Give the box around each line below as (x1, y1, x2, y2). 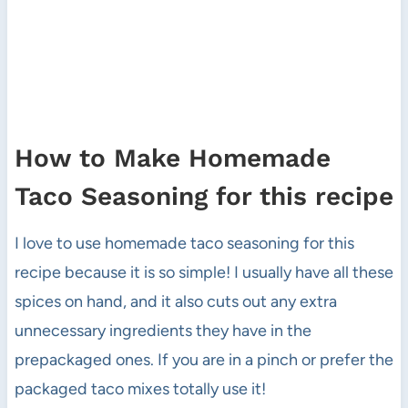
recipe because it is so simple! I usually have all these (14, 262, 393, 283)
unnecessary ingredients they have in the (14, 321, 311, 342)
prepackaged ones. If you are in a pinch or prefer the (14, 350, 393, 371)
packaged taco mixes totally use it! (14, 379, 266, 400)
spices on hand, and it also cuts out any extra (14, 291, 337, 312)
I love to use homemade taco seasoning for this (14, 233, 354, 254)
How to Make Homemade (14, 143, 331, 174)
